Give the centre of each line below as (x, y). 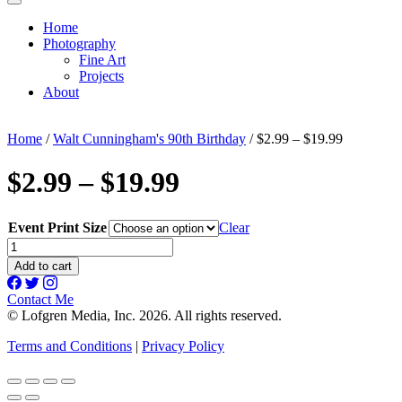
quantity (29, 293)
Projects (101, 76)
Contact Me (40, 299)
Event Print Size (57, 227)
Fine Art (102, 60)
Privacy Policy (183, 345)
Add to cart (43, 266)
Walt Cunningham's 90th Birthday (149, 139)
